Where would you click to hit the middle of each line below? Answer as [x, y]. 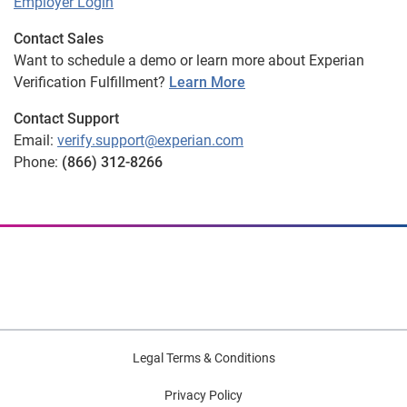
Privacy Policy [203, 396]
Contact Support [66, 119]
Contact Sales [59, 39]
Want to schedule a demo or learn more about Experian [189, 61]
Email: [35, 141]
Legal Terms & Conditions [203, 358]
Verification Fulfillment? [91, 83]
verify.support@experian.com [150, 141]
